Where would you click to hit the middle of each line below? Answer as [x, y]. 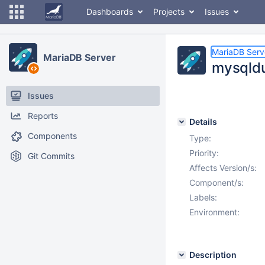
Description [213, 255]
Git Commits [51, 156]
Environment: [214, 212]
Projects [169, 12]
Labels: [203, 197]
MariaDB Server [80, 57]
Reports [43, 116]
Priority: [204, 153]
